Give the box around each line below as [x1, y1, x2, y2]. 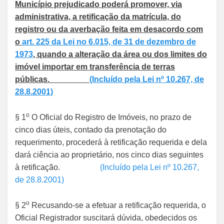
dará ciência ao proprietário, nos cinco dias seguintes [15, 150, 203, 159]
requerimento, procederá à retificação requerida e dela [15, 138, 207, 146]
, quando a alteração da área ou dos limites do [33, 50, 207, 58]
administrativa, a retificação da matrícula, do [15, 12, 181, 21]
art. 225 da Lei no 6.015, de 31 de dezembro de [22, 37, 196, 46]
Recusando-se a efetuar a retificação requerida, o [29, 201, 206, 209]
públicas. [15, 75, 89, 83]
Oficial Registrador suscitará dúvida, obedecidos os [15, 213, 197, 222]
